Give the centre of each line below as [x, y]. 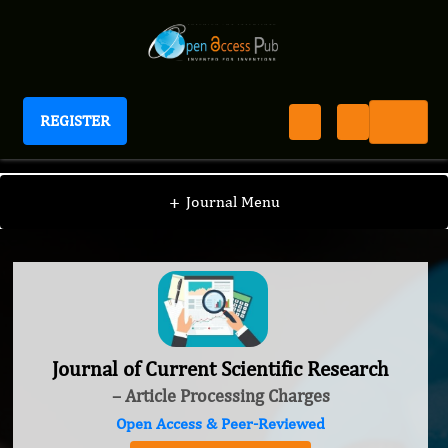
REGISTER [75, 120]
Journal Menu [232, 201]
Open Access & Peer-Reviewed [220, 424]
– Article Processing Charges [220, 396]
